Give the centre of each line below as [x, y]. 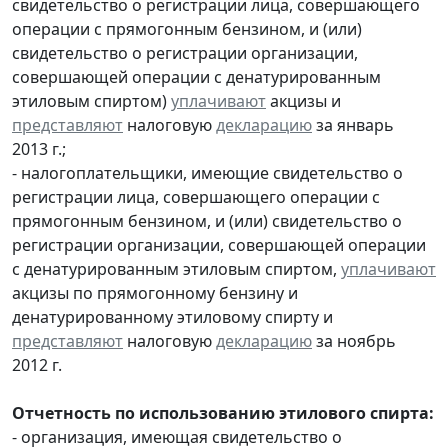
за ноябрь [354, 340]
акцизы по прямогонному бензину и [155, 292]
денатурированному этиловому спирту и [172, 316]
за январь [353, 124]
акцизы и [303, 100]
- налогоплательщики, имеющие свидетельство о [207, 172]
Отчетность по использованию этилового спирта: [223, 412]
